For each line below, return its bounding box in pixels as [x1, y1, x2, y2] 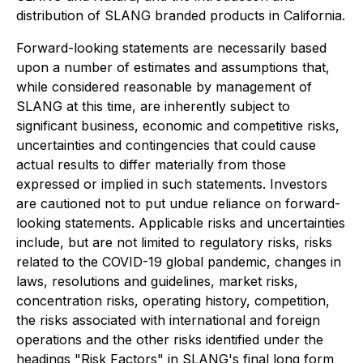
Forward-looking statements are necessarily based [16, 40, 327, 56]
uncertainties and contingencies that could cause [16, 137, 316, 153]
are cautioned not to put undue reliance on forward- [16, 195, 340, 211]
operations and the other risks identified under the [16, 331, 323, 348]
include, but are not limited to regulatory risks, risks [16, 234, 332, 250]
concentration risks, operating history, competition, [16, 293, 330, 309]
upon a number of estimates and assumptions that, [16, 59, 330, 75]
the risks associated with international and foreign [16, 312, 320, 328]
